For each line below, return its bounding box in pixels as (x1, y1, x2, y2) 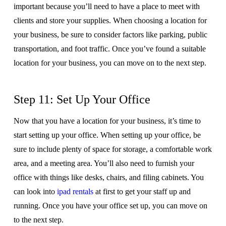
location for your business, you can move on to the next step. (13, 58, 206, 67)
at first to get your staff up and (95, 187, 191, 196)
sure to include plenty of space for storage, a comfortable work (13, 144, 212, 153)
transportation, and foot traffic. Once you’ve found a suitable (13, 44, 206, 53)
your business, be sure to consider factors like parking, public (13, 30, 207, 39)
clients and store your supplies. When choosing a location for (13, 16, 207, 25)
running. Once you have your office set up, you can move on (13, 201, 207, 210)
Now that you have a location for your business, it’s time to (13, 116, 201, 125)
